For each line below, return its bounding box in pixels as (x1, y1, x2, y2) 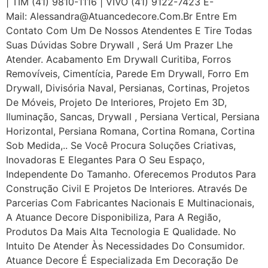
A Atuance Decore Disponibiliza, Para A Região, (6, 211, 221, 223)
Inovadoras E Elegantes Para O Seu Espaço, (6, 154, 205, 166)
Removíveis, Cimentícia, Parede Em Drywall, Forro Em (6, 68, 249, 80)
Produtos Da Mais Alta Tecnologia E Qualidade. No (6, 226, 236, 237)
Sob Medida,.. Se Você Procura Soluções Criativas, (6, 139, 236, 151)
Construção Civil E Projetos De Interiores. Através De (6, 182, 247, 194)
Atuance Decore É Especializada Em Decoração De (6, 254, 238, 266)
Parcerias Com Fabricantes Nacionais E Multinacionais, (6, 197, 254, 209)
